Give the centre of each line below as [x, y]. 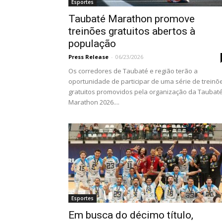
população [92, 44]
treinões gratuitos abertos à [132, 31]
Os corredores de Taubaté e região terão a [133, 71]
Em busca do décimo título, [131, 215]
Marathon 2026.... [94, 102]
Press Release [88, 57]
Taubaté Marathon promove [132, 19]
